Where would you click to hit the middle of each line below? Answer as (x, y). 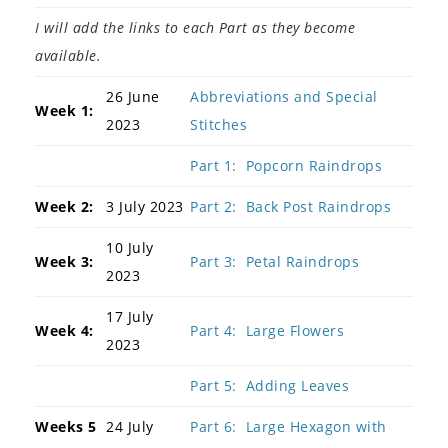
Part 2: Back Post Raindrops (290, 206)
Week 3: (64, 261)
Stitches (218, 124)
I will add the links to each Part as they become (195, 27)
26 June (133, 96)
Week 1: (64, 110)
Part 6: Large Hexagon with (288, 426)
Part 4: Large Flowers (267, 330)
